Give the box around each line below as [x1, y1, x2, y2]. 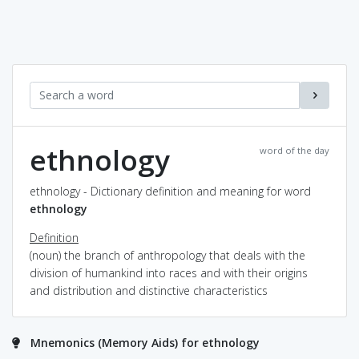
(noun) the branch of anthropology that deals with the [30, 247, 305, 263]
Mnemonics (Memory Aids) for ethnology [30, 334, 260, 350]
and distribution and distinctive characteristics [30, 282, 268, 298]
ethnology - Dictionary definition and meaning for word [30, 183, 311, 199]
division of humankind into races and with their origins [30, 264, 308, 280]
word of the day [260, 143, 329, 156]
